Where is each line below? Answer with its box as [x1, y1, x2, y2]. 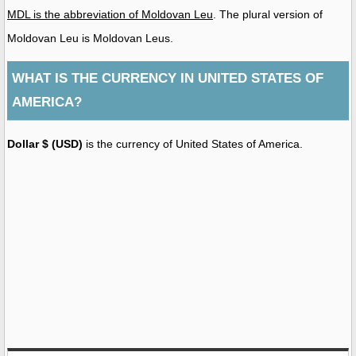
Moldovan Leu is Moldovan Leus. [7, 31, 173, 44]
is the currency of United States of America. [83, 137, 303, 150]
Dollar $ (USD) [7, 137, 83, 150]
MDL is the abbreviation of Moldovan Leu [7, 7, 213, 21]
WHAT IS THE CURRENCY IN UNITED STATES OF [12, 70, 323, 86]
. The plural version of [213, 7, 323, 21]
